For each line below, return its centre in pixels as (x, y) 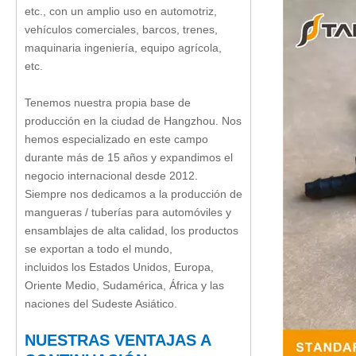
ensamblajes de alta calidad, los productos (132, 230)
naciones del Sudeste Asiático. (101, 304)
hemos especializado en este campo (116, 139)
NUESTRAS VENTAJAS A (118, 340)
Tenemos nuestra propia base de (108, 103)
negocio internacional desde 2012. (111, 176)
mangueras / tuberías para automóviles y (128, 212)
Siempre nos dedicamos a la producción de (133, 194)
